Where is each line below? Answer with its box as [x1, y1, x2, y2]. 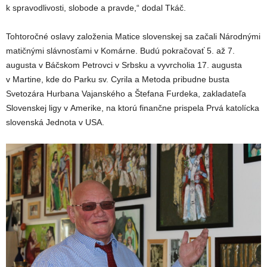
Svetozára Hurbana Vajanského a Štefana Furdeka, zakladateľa [6, 88, 246, 98]
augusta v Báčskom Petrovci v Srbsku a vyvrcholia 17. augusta [6, 60, 242, 70]
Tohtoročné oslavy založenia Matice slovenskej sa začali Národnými [6, 31, 260, 41]
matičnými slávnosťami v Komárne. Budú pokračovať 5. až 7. [6, 45, 235, 55]
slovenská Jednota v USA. [6, 117, 104, 127]
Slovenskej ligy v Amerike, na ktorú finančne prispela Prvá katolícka [6, 103, 259, 113]
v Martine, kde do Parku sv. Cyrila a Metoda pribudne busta [6, 74, 229, 84]
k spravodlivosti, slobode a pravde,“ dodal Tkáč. [6, 2, 186, 13]
